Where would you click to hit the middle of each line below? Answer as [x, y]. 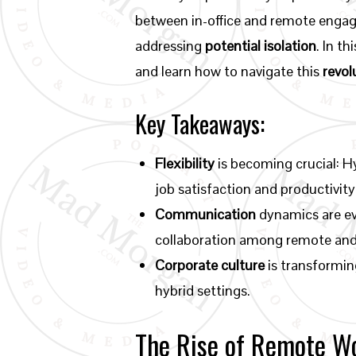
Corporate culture [210, 265]
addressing [170, 46]
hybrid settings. [203, 290]
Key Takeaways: [200, 124]
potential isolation [261, 46]
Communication [206, 214]
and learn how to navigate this [229, 71]
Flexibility [185, 163]
